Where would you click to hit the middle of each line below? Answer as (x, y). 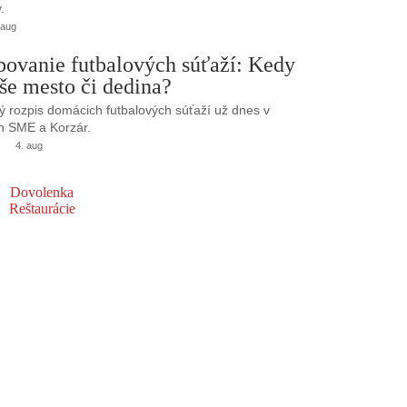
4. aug (29, 145)
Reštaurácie (42, 208)
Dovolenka (42, 192)
